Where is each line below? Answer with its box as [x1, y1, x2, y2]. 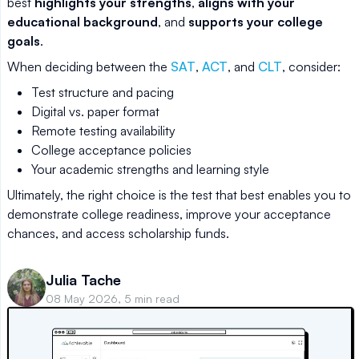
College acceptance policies [31, 142, 192, 158]
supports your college [188, 14, 323, 30]
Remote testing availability [31, 123, 175, 139]
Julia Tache [46, 270, 121, 288]
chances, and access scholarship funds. [7, 225, 229, 241]
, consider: [282, 58, 341, 75]
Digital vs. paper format [31, 103, 159, 119]
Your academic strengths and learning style [31, 161, 269, 177]
